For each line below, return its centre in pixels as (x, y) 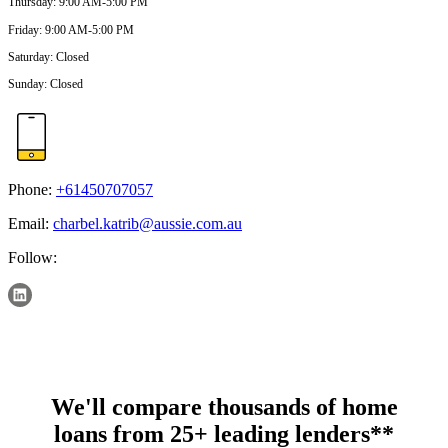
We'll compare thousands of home (224, 407)
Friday (23, 29)
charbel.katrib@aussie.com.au (147, 224)
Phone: (30, 190)
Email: (28, 224)
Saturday (29, 56)
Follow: (32, 258)
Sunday (26, 84)
